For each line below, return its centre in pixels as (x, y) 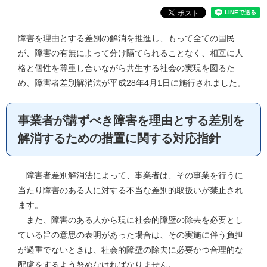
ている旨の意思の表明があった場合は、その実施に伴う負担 (131, 235)
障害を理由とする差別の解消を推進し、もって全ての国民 (126, 38)
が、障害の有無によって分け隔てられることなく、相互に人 (131, 53)
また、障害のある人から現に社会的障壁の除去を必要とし (131, 220)
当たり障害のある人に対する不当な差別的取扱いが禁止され (131, 190)
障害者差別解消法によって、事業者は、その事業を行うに (131, 175)
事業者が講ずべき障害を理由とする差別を (131, 120)
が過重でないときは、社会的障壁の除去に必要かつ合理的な (131, 250)
